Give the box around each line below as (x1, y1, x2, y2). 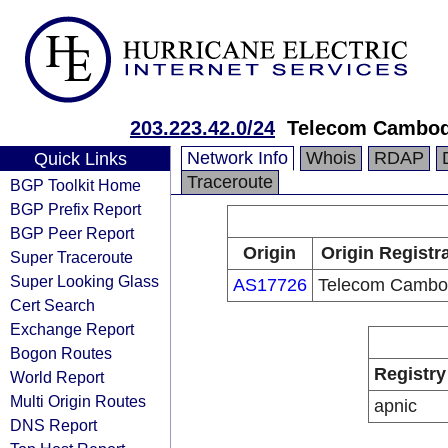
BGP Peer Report (10, 224, 134, 242)
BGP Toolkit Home (10, 176, 141, 194)
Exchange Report (10, 320, 134, 338)
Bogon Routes (10, 344, 112, 362)
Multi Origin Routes (10, 392, 146, 410)
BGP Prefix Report (10, 200, 141, 218)
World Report (10, 368, 104, 386)
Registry (374, 364, 446, 384)
